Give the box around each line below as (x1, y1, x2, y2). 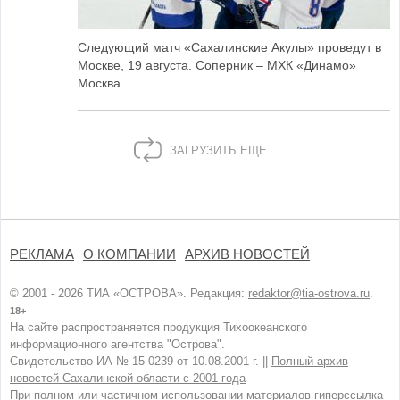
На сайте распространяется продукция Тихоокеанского (10, 320, 307, 334)
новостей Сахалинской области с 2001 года (10, 371, 246, 385)
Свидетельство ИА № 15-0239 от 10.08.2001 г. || (10, 354, 271, 368)
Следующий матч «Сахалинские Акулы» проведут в (78, 39, 381, 54)
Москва (78, 75, 121, 90)
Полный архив (271, 354, 348, 368)
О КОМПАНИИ (83, 246, 176, 262)
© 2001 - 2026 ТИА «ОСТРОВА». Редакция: (10, 286, 248, 300)
